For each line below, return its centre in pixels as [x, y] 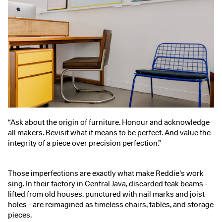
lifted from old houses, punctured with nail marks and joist [106, 194]
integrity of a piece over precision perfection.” [84, 143]
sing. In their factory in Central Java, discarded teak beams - [108, 184]
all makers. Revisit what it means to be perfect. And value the [109, 133]
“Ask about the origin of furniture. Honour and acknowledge [109, 123]
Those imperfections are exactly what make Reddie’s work [106, 174]
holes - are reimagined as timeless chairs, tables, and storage [111, 205]
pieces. [20, 215]
